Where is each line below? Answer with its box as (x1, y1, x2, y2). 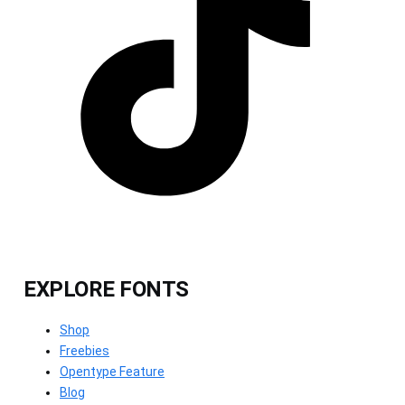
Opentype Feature (60, 363, 165, 379)
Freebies (60, 343, 109, 358)
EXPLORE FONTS (24, 276, 189, 302)
